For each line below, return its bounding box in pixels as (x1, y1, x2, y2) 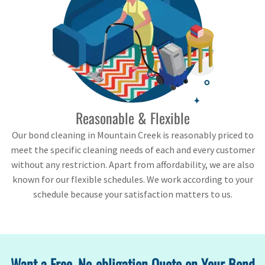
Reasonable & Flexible (75, 107, 190, 129)
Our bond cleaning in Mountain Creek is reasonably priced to (11, 129, 254, 141)
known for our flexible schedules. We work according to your (12, 173, 253, 186)
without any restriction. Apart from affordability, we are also (11, 159, 254, 171)
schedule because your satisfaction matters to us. (33, 188, 232, 201)
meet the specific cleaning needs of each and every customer (10, 144, 255, 156)
